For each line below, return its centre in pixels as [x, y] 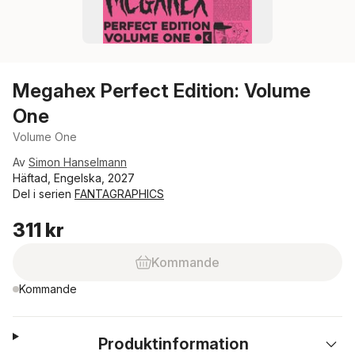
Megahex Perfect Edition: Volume [162, 91]
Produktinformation [174, 344]
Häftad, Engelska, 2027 [74, 178]
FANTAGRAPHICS [119, 194]
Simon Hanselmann [78, 162]
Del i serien [44, 194]
